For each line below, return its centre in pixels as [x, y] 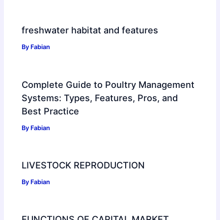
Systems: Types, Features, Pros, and [100, 97]
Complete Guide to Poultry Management [108, 84]
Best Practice [51, 111]
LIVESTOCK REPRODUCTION [83, 165]
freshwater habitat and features [90, 30]
